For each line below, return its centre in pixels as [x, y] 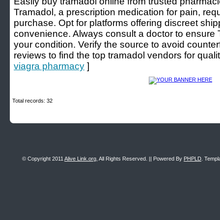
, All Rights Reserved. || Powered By [140, 159]
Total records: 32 [32, 101]
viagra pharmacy [49, 66]
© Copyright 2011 [43, 159]
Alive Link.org [80, 159]
